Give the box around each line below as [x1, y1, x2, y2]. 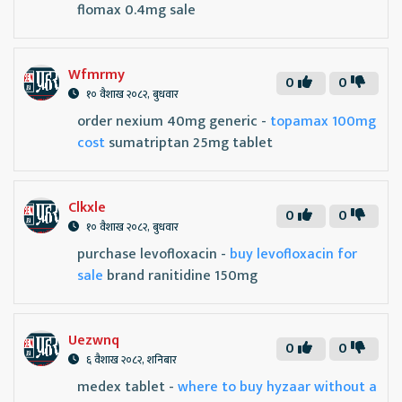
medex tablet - [77, 374, 178, 399]
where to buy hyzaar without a [178, 374, 377, 399]
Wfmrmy [68, 62, 125, 87]
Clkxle [68, 195, 106, 220]
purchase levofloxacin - [77, 241, 230, 267]
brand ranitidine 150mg [103, 263, 258, 288]
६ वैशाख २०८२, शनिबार [83, 350, 177, 369]
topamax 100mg [270, 109, 376, 134]
